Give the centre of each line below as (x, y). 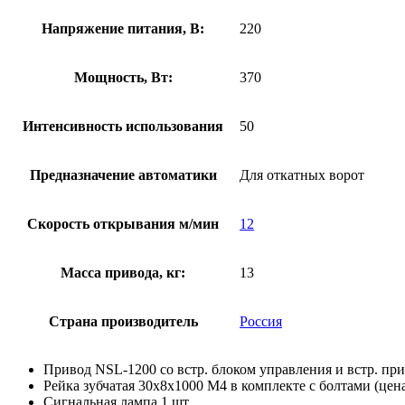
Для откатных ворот (302, 174)
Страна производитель (123, 321)
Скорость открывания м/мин (123, 223)
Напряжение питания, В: (123, 28)
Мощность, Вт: (123, 77)
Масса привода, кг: (123, 272)
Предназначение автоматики (123, 174)
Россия (261, 321)
